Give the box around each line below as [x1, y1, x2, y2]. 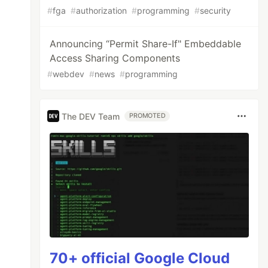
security [200, 5, 232, 16]
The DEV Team [62, 111, 120, 121]
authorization [76, 5, 127, 16]
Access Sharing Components [50, 52, 181, 64]
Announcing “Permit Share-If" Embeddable [50, 38, 242, 50]
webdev [53, 69, 85, 79]
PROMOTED [129, 112, 166, 120]
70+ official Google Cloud [50, 249, 230, 267]
